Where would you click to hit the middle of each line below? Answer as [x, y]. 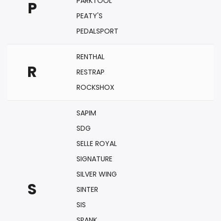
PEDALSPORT [97, 31]
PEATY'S [90, 16]
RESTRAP [91, 72]
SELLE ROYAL [97, 144]
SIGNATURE [94, 159]
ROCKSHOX [95, 87]
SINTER [87, 189]
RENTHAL [91, 57]
